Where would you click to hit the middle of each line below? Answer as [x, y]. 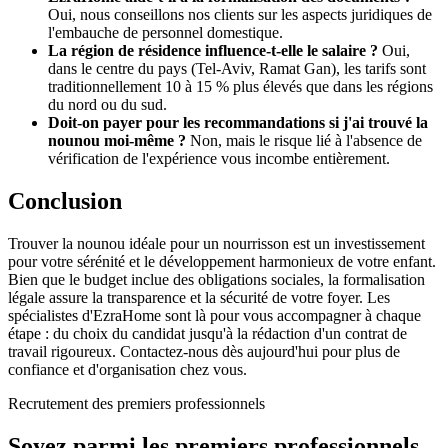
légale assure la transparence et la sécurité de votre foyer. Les [199, 298]
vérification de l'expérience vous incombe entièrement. [219, 159]
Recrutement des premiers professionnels [136, 404]
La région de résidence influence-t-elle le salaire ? [213, 51]
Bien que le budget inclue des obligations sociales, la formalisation [216, 280]
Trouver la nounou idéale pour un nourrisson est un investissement [216, 244]
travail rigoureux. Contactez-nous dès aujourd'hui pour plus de [204, 352]
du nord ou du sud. [107, 105]
